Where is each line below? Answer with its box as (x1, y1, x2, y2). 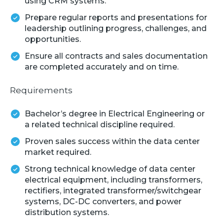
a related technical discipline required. (25, 119, 175, 129)
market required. (25, 147, 91, 157)
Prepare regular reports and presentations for (25, 12, 207, 22)
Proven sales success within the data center (25, 136, 200, 146)
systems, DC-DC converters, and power (25, 196, 182, 206)
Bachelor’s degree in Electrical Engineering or (25, 109, 205, 118)
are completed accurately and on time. (25, 62, 179, 72)
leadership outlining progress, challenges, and (25, 23, 207, 33)
